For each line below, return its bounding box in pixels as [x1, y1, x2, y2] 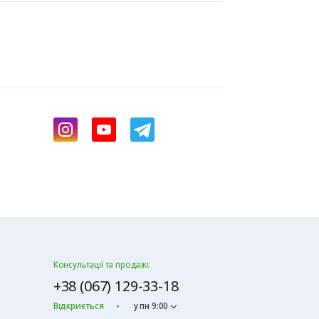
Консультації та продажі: [53, 258, 151, 271]
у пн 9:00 [133, 299, 169, 312]
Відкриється [53, 299, 104, 312]
